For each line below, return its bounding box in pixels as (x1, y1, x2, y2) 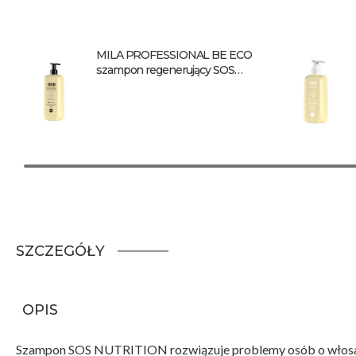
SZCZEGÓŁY (16, 242, 105, 260)
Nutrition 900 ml (96, 77, 179, 92)
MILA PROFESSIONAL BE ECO (96, 47, 252, 62)
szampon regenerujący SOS (96, 62, 234, 77)
